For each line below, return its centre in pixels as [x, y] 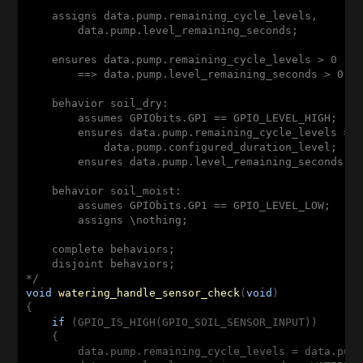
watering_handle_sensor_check [149, 293]
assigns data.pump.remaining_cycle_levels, [172, 15]
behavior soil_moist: [104, 190]
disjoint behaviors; [101, 263]
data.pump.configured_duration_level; [182, 147]
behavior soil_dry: [98, 103]
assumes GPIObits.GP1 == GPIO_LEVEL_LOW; [179, 205]
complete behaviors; [101, 249]
